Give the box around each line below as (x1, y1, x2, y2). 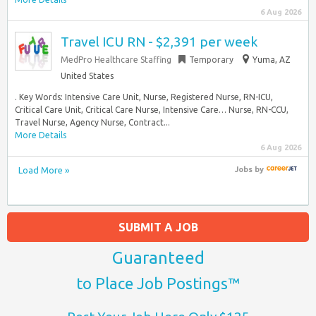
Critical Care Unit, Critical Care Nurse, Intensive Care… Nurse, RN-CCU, (15, 105, 288, 114)
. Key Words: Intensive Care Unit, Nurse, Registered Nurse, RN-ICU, (15, 92, 273, 102)
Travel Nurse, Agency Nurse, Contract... (15, 118, 170, 127)
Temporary (189, 55, 233, 64)
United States (61, 71, 114, 80)
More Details (15, 130, 66, 140)
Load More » (18, 165, 69, 175)
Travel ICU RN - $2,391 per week (61, 34, 257, 49)
